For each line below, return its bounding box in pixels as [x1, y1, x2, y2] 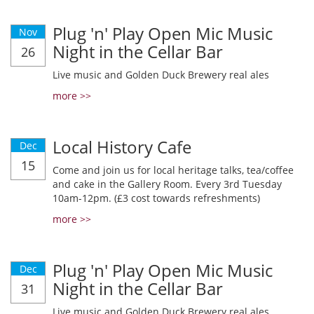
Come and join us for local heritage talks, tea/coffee [53, 163, 294, 177]
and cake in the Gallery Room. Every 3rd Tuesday [53, 177, 282, 191]
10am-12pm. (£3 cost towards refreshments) [53, 191, 260, 205]
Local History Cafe [53, 135, 191, 158]
